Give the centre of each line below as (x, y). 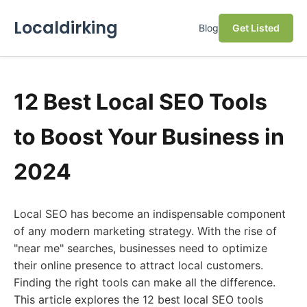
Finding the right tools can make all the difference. (145, 282)
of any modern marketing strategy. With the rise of (145, 231)
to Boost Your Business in (149, 137)
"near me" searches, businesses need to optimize (140, 248)
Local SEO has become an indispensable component (150, 214)
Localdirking (66, 28)
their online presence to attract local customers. (138, 265)
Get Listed (256, 28)
